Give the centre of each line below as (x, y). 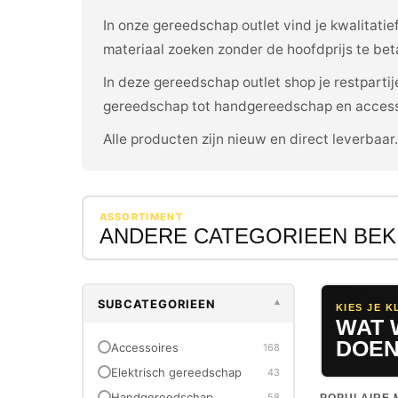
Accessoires (144, 347)
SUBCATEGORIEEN (156, 303)
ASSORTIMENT (141, 216)
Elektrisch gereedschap (176, 372)
